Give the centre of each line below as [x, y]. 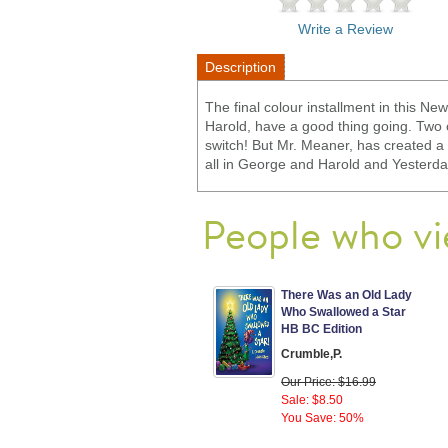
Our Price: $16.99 [328, 381]
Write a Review [345, 28]
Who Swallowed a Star [343, 311]
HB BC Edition [321, 328]
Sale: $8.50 [312, 399]
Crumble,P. [311, 353]
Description [240, 66]
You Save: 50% [322, 417]
